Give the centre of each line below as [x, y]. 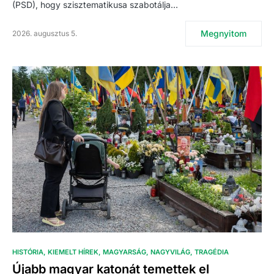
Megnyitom [224, 34]
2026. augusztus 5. [45, 34]
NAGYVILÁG [170, 252]
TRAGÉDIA [212, 252]
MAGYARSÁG [124, 252]
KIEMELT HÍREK [73, 252]
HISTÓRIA [28, 252]
